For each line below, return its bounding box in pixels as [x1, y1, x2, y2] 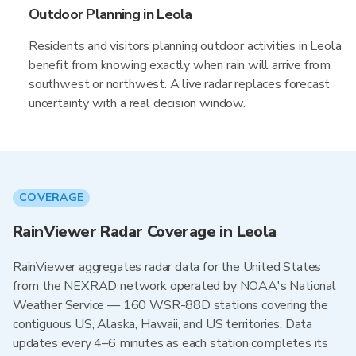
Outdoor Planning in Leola [29, 5, 192, 24]
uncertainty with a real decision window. [29, 95, 246, 112]
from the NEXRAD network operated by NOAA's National [13, 277, 336, 295]
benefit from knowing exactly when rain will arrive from [29, 56, 331, 74]
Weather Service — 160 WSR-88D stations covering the [13, 296, 328, 314]
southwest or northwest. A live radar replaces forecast [29, 75, 331, 93]
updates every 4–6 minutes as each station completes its [13, 335, 329, 352]
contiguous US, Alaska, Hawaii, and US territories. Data [13, 315, 313, 333]
